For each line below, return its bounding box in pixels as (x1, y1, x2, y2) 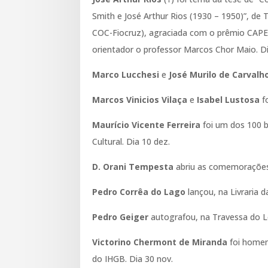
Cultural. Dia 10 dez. (92, 135, 170, 147)
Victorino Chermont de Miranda (92, 236, 228, 248)
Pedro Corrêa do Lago (92, 185, 186, 197)
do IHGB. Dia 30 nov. (92, 252, 173, 264)
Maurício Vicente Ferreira (92, 118, 201, 130)
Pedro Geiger (92, 211, 149, 223)
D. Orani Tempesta (92, 160, 174, 172)
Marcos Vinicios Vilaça (92, 93, 188, 105)
